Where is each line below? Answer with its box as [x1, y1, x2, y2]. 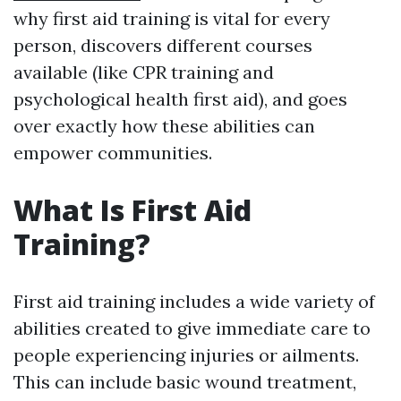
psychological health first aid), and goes [13, 87, 347, 110]
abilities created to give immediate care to [13, 316, 371, 339]
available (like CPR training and [13, 60, 274, 83]
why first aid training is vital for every [13, 6, 330, 30]
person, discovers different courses [13, 33, 312, 56]
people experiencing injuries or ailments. [13, 343, 359, 366]
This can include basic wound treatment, [13, 370, 356, 393]
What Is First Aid [13, 190, 252, 229]
